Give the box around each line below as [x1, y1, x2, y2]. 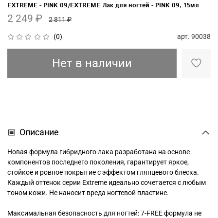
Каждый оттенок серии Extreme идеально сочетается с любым [7, 179, 206, 187]
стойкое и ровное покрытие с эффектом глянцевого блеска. [7, 168, 199, 177]
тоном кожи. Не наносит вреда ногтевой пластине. [7, 189, 169, 197]
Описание [19, 127, 59, 138]
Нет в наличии [52, 56, 132, 71]
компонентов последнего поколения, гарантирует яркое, [7, 158, 189, 166]
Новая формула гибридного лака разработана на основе [7, 148, 190, 156]
